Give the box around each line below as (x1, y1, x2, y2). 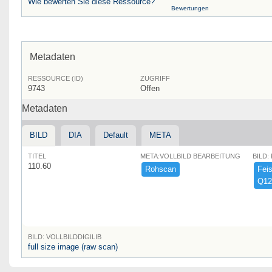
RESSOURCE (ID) (28, 74, 83, 82)
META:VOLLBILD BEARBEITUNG (140, 152, 240, 160)
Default (103, 130, 128, 140)
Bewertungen (171, 4, 209, 12)
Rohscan (145, 164, 176, 174)
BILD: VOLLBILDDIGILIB (28, 233, 101, 240)
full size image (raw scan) (28, 242, 118, 251)
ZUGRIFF (140, 74, 170, 82)
